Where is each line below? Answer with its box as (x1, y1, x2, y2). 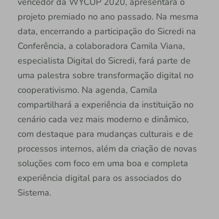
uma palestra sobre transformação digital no (17, 69, 194, 81)
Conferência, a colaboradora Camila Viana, (17, 40, 185, 52)
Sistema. (17, 186, 51, 198)
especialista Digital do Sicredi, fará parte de (17, 54, 191, 66)
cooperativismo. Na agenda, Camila (17, 84, 157, 96)
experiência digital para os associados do (17, 172, 181, 184)
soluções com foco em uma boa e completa (17, 157, 188, 169)
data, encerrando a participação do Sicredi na (17, 25, 196, 37)
